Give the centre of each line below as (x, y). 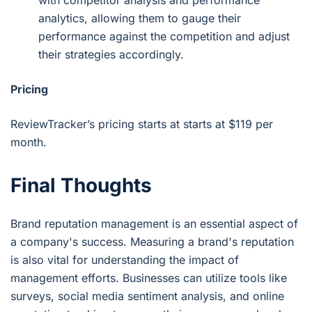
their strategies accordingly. (111, 54)
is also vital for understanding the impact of (125, 259)
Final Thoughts (81, 185)
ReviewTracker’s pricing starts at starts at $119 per (142, 124)
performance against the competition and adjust (164, 36)
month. (29, 142)
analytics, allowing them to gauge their (140, 18)
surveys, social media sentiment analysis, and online (147, 296)
